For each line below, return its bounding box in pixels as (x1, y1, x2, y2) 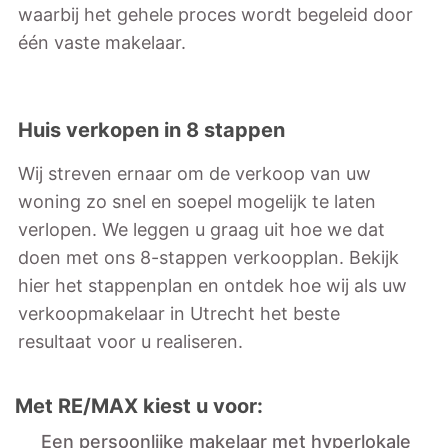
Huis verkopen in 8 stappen (18, 118, 285, 142)
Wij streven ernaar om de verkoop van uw (18, 163, 371, 184)
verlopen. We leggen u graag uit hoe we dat (18, 219, 385, 240)
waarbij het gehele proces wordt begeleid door (18, 4, 413, 25)
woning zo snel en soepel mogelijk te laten (18, 191, 376, 212)
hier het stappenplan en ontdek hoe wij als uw (18, 275, 407, 296)
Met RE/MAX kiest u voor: (15, 394, 263, 418)
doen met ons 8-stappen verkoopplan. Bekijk (18, 247, 399, 268)
